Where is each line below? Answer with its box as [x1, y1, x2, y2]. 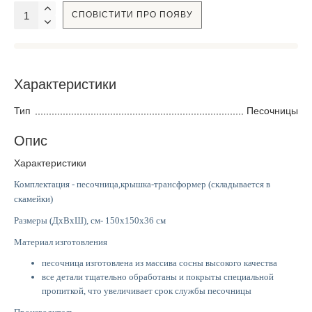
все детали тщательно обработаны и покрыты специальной [42, 271, 274, 282]
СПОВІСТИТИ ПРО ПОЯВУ [72, 10, 193, 19]
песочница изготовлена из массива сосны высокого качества [42, 257, 277, 268]
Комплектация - [14, 178, 77, 189]
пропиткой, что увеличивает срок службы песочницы [42, 285, 251, 296]
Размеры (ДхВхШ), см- [14, 214, 105, 226]
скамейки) [14, 193, 53, 204]
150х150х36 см [105, 214, 166, 226]
